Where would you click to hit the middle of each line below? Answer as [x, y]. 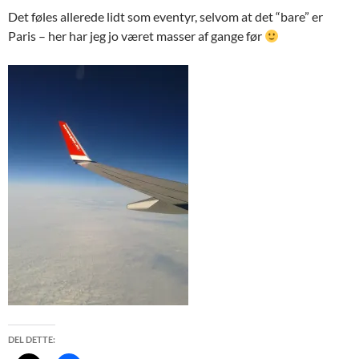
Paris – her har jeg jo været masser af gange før [136, 36]
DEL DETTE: [32, 339]
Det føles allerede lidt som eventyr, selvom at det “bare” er [165, 16]
